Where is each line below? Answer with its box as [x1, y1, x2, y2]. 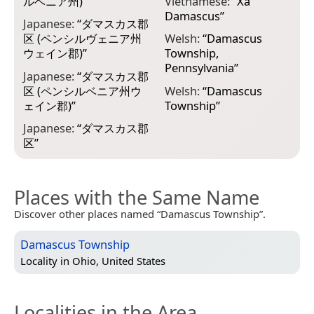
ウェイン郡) [23, 45, 83, 62]
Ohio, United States [72, 254, 165, 268]
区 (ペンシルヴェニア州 [23, 30, 142, 47]
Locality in [20, 254, 72, 268]
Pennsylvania [164, 60, 234, 76]
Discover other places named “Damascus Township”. [14, 207, 266, 221]
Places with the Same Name [14, 184, 259, 211]
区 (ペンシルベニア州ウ [23, 82, 142, 99]
